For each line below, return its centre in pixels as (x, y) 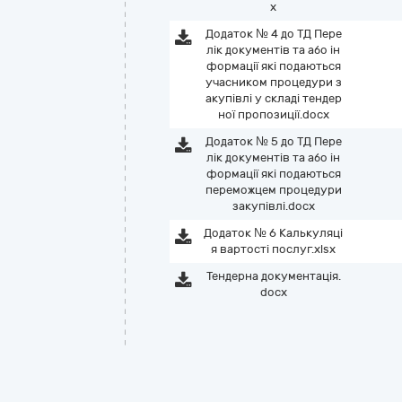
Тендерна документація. (273, 276)
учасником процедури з (273, 82)
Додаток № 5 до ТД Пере (273, 141)
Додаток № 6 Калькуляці (274, 233)
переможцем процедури (273, 190)
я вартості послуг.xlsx (274, 249)
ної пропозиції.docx (273, 114)
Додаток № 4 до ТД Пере (273, 34)
